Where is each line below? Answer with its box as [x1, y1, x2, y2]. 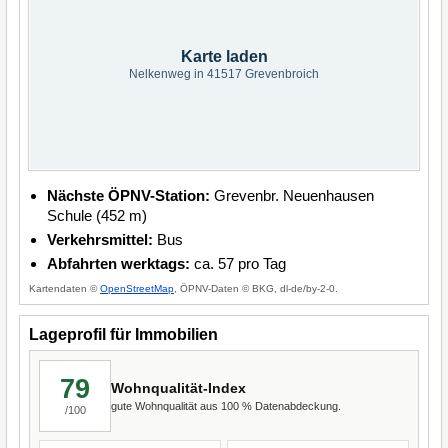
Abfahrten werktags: [47, 255, 190, 272]
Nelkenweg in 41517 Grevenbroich [129, 67, 319, 81]
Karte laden [180, 48, 268, 65]
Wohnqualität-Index [111, 379, 246, 396]
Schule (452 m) [47, 207, 147, 224]
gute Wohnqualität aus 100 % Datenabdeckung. [111, 399, 341, 412]
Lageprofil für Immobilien [29, 326, 218, 343]
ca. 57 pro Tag [190, 255, 286, 272]
